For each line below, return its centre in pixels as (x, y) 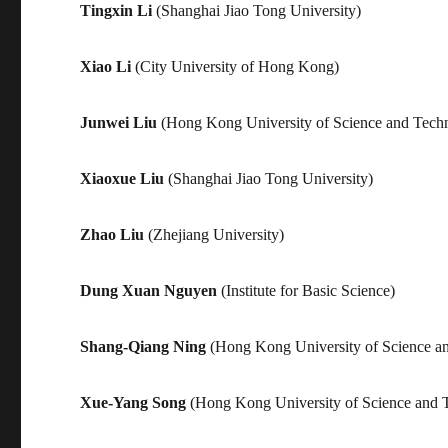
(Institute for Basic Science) (306, 290)
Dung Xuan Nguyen (149, 290)
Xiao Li (106, 66)
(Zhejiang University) (214, 234)
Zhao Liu (112, 234)
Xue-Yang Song (133, 402)
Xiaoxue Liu (122, 178)
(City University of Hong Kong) (235, 66)
